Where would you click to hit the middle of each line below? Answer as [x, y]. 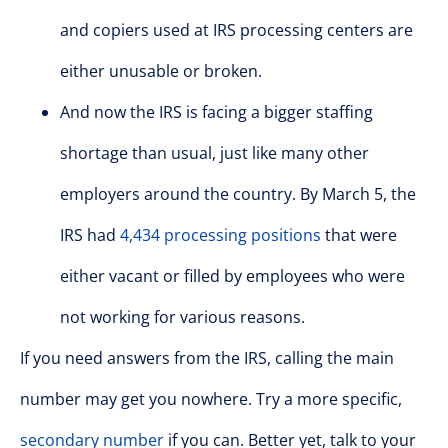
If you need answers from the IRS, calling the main [207, 357]
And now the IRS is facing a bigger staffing [216, 111]
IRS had [90, 234]
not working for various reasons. [182, 316]
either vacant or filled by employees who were [232, 275]
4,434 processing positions [220, 234]
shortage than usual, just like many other [214, 152]
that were [359, 234]
